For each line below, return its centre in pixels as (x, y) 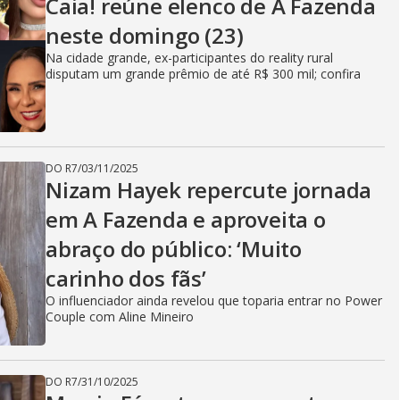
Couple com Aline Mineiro (120, 317)
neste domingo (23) (145, 35)
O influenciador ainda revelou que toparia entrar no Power (214, 300)
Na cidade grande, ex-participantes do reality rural (189, 58)
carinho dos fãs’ (126, 278)
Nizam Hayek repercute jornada (209, 190)
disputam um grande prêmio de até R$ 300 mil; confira (203, 74)
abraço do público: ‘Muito (174, 249)
